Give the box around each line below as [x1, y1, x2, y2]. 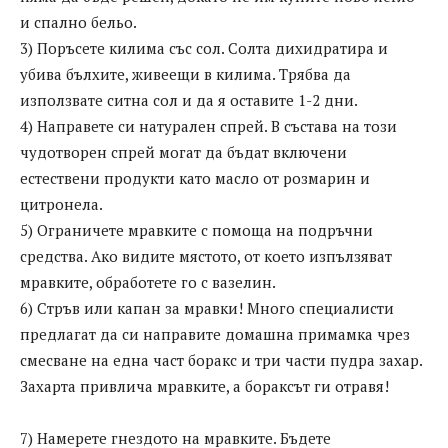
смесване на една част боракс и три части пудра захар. [20, 350, 422, 371]
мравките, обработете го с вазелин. [20, 272, 276, 293]
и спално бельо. [20, 12, 137, 33]
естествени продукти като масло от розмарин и [20, 168, 370, 189]
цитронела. [20, 194, 103, 215]
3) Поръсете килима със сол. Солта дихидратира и [20, 38, 388, 59]
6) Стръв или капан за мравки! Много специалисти [20, 298, 394, 319]
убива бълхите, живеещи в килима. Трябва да [20, 64, 351, 85]
